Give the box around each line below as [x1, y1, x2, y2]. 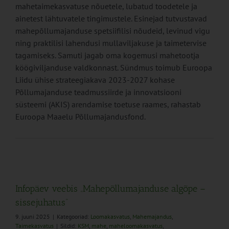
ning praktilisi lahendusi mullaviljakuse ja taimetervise [15, 38, 207, 49]
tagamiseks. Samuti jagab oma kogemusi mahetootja [15, 50, 199, 61]
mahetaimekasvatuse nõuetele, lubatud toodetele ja [15, 1, 197, 12]
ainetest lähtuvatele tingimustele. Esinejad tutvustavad [15, 13, 207, 24]
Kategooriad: [57, 213, 90, 221]
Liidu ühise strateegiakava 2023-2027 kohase [15, 75, 175, 85]
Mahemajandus [132, 213, 172, 221]
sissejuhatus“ [15, 197, 68, 209]
